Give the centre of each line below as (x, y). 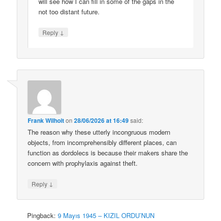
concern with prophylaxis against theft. (83, 163)
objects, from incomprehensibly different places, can (102, 142)
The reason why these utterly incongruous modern (99, 132)
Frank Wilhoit (46, 120)
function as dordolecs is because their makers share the (108, 152)
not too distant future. (69, 12)
